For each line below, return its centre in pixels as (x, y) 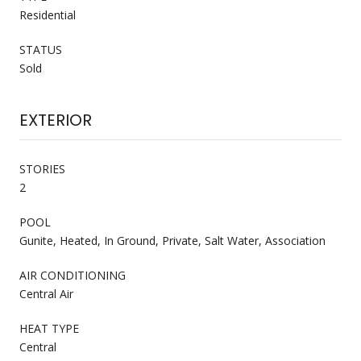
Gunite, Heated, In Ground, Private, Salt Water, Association (172, 240)
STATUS (41, 49)
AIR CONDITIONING (73, 275)
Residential (48, 15)
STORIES (42, 168)
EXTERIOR (56, 120)
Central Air (46, 293)
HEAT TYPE (49, 328)
